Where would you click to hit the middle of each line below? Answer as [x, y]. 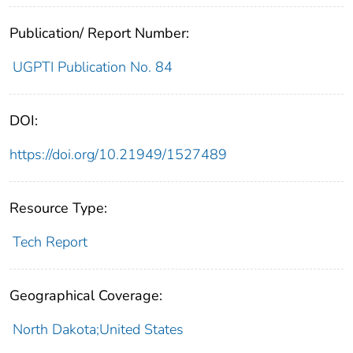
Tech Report [50, 242]
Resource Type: [58, 208]
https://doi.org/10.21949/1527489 [118, 154]
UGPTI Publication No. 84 [92, 67]
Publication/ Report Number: [99, 33]
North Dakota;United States [98, 329]
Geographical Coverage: [86, 295]
